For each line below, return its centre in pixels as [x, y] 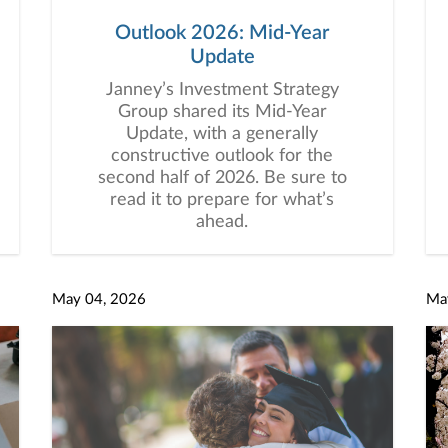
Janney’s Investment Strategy [222, 90]
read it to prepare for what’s [222, 200]
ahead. [222, 222]
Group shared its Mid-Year [222, 112]
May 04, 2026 [98, 299]
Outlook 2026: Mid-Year [222, 33]
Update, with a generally [222, 134]
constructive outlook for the [222, 156]
